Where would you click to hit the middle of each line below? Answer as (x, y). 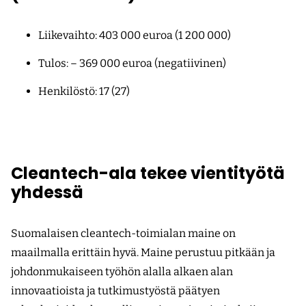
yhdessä (47, 193)
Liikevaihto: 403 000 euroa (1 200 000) (135, 36)
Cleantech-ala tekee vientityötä (148, 173)
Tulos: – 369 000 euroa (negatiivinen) (132, 64)
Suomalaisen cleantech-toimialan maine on (123, 234)
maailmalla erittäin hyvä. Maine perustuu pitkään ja (143, 253)
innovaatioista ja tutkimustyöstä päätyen (115, 291)
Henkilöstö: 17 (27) (84, 92)
